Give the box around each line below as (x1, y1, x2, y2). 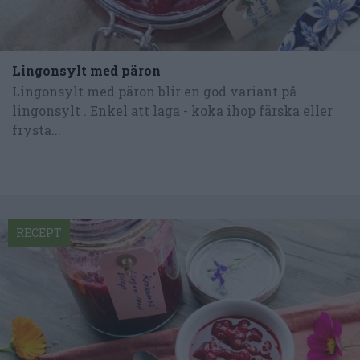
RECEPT (16, 224, 62, 240)
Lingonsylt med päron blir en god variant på (12, 83, 297, 100)
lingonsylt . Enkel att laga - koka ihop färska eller (12, 102, 333, 120)
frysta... (12, 121, 61, 139)
